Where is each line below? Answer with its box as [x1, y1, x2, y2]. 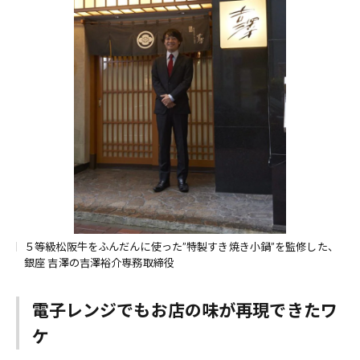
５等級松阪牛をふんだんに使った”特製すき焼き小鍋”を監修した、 [24, 240, 338, 254]
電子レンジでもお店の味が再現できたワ [31, 299, 337, 320]
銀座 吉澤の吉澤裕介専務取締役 [24, 256, 174, 270]
